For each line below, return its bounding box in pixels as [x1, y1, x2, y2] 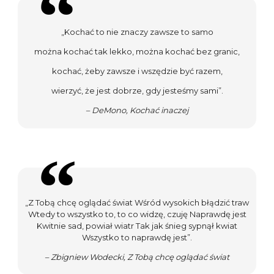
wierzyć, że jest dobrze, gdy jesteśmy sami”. [51, 86, 223, 96]
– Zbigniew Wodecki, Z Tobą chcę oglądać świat [45, 251, 229, 262]
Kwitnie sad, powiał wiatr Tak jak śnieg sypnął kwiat [37, 220, 237, 231]
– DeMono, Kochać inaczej [85, 105, 189, 116]
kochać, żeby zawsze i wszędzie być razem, [51, 66, 223, 76]
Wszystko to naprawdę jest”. [82, 232, 192, 242]
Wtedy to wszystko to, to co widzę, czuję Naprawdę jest [28, 209, 246, 219]
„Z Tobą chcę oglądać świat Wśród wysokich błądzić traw [25, 197, 249, 207]
